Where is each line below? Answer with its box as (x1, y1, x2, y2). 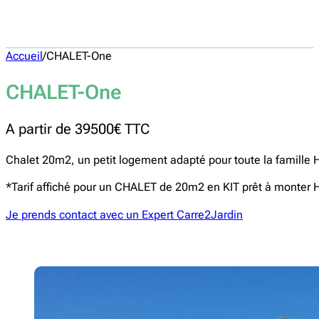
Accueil (6, 48, 43, 63)
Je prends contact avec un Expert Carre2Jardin (6, 207, 243, 221)
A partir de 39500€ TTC (6, 120, 150, 137)
